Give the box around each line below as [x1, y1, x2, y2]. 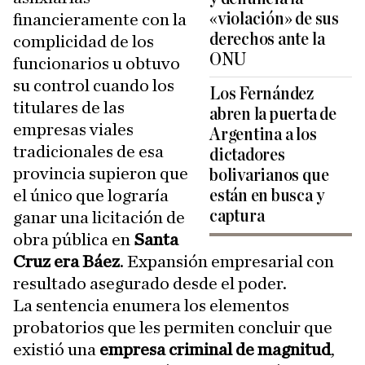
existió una [13, 341, 99, 359]
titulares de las [13, 99, 125, 117]
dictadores [209, 146, 285, 165]
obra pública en [13, 231, 134, 249]
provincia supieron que [13, 165, 188, 183]
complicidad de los [13, 33, 154, 51]
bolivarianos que [209, 166, 329, 186]
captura [209, 207, 265, 226]
